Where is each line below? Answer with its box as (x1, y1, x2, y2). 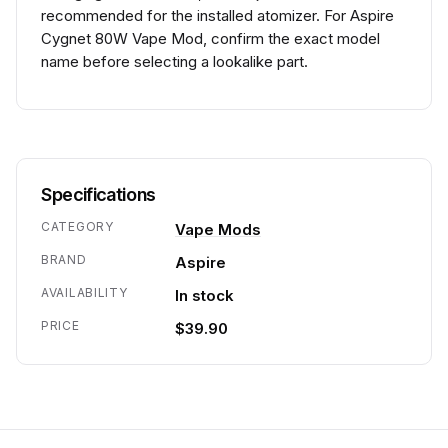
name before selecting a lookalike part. (41, 52, 308, 71)
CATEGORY (41, 219, 114, 234)
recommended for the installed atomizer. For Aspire (41, 6, 394, 25)
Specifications (41, 184, 156, 205)
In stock (175, 286, 234, 305)
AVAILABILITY (41, 285, 128, 300)
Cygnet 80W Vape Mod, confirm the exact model (41, 29, 380, 48)
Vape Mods (175, 220, 261, 239)
